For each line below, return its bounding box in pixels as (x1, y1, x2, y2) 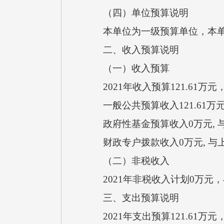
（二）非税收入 (84, 155, 169, 166)
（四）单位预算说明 (84, 7, 188, 18)
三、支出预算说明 (84, 192, 179, 203)
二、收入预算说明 (84, 44, 179, 55)
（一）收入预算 (84, 63, 169, 73)
